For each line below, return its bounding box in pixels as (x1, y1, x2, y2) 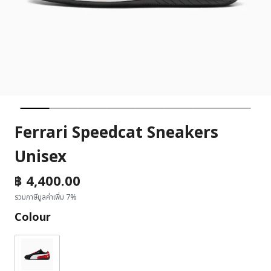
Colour (15, 209, 51, 226)
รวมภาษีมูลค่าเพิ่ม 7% (15, 192, 77, 203)
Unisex (15, 145, 67, 169)
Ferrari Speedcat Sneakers (15, 121, 218, 145)
